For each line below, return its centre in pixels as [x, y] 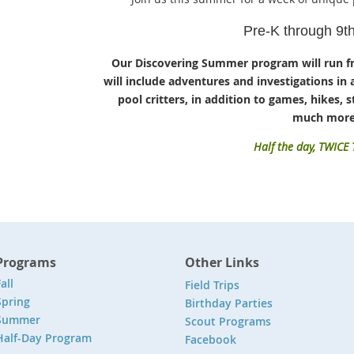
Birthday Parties [230, 303]
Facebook [211, 339]
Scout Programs [228, 321]
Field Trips [212, 285]
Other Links [222, 262]
